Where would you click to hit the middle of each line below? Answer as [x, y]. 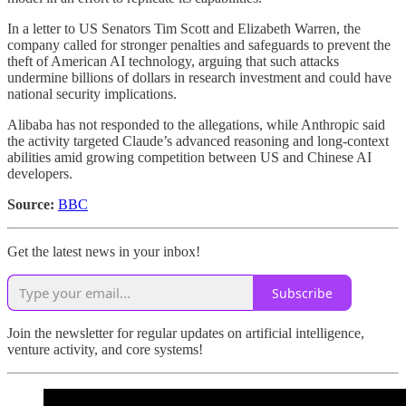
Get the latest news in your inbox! [104, 252]
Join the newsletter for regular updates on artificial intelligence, [186, 333]
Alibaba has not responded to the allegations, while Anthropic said [196, 125]
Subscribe [302, 293]
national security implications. [92, 94]
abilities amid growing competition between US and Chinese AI [189, 158]
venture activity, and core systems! [105, 350]
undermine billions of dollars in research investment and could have [199, 78]
